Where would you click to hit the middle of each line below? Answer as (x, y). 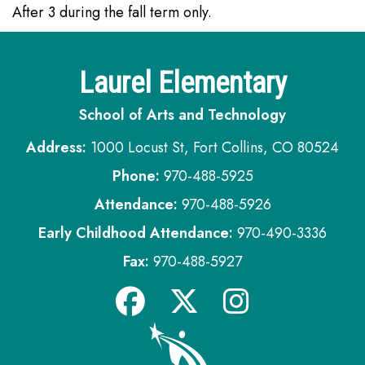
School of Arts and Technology (182, 115)
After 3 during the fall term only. (112, 12)
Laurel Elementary (182, 83)
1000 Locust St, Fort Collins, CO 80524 (215, 147)
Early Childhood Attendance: (138, 233)
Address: (58, 147)
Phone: (136, 176)
